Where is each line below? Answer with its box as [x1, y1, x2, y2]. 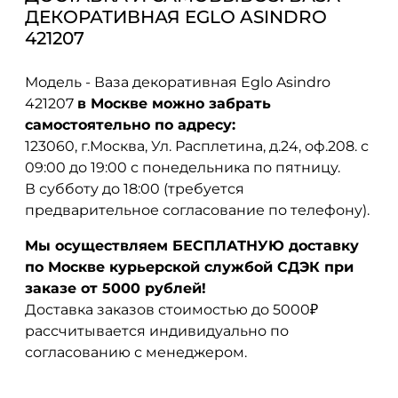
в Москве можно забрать [77, 94, 271, 112]
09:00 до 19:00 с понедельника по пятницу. [25, 158, 340, 176]
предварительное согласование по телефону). [25, 201, 370, 219]
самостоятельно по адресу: [25, 115, 235, 133]
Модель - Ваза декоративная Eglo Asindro [25, 73, 330, 91]
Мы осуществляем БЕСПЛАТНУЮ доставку [25, 236, 359, 254]
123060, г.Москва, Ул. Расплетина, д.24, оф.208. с [25, 137, 369, 155]
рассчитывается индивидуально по [25, 322, 289, 339]
